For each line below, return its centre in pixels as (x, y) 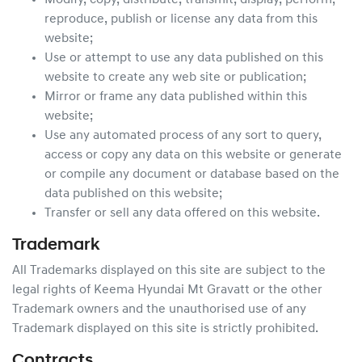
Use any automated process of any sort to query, (183, 136)
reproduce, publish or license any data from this (181, 19)
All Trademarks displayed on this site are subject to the (169, 271)
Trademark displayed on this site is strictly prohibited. (165, 329)
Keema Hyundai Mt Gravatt (172, 290)
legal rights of (53, 290)
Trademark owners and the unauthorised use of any (159, 309)
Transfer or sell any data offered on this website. (182, 213)
